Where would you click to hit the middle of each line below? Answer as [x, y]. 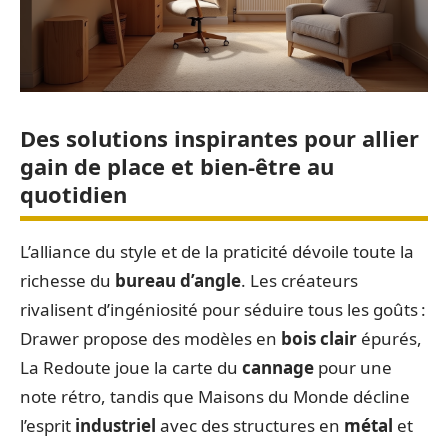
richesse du [67, 280]
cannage [278, 367]
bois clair [319, 338]
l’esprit [47, 425]
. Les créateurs [299, 280]
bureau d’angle [178, 280]
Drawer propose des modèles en [150, 338]
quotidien [73, 194]
